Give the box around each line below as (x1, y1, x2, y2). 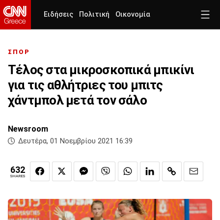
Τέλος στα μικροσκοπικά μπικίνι (8, 62, 194, 78)
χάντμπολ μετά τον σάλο (8, 93, 147, 108)
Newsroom (8, 124, 48, 134)
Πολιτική (79, 10, 110, 19)
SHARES (10, 174, 25, 179)
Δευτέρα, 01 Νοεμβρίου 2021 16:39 (18, 137, 133, 146)
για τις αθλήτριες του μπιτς (8, 78, 163, 93)
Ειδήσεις (44, 10, 73, 19)
